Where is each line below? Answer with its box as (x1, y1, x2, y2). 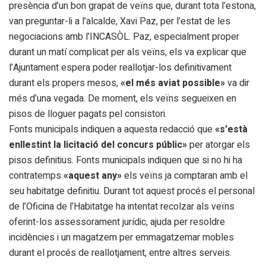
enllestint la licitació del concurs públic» (9, 137, 187, 152)
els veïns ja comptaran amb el (124, 168, 248, 183)
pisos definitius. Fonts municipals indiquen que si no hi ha (9, 153, 242, 167)
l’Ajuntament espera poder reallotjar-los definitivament (9, 60, 232, 75)
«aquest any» (64, 168, 124, 183)
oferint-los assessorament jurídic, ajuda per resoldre (9, 214, 225, 229)
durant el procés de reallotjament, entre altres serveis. (9, 245, 232, 260)
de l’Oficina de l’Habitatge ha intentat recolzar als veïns (9, 199, 235, 214)
